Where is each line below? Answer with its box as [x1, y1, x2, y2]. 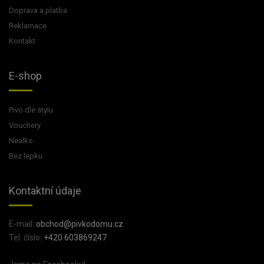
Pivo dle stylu [9, 105, 53, 114]
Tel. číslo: [9, 233, 44, 242]
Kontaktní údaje [9, 184, 81, 197]
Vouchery [9, 121, 41, 130]
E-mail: [9, 219, 36, 229]
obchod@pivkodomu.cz [36, 219, 123, 229]
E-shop [9, 70, 42, 82]
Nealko [9, 136, 33, 145]
